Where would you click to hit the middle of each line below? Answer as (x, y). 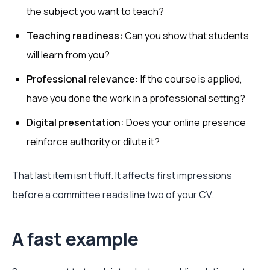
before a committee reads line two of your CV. (113, 195)
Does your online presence (185, 122)
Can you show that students (186, 36)
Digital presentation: (75, 122)
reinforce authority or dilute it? (93, 142)
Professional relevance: (83, 79)
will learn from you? (68, 55)
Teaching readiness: (75, 36)
